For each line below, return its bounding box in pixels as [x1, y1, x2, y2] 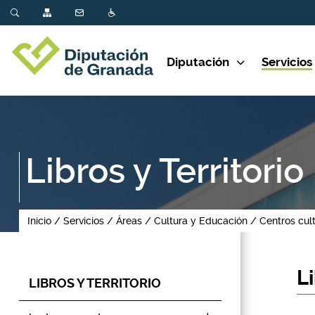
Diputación [167, 55, 229, 69]
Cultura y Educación [154, 215, 247, 226]
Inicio [27, 215, 51, 226]
